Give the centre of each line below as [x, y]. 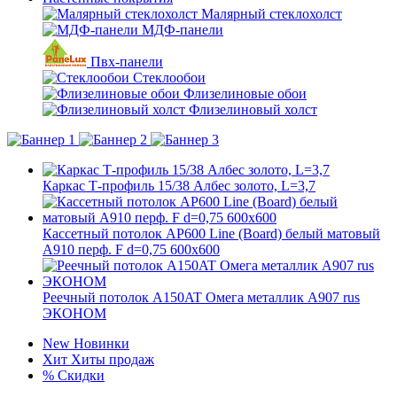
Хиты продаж [113, 359]
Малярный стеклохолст [272, 14]
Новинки [101, 343]
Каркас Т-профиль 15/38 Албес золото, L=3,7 [179, 186]
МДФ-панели [183, 30]
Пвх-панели [127, 62]
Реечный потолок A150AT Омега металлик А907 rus [201, 297]
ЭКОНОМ [74, 313]
